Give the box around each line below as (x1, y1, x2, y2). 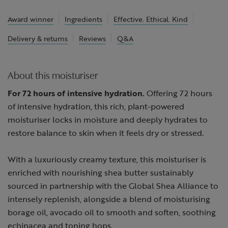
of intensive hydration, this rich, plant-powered (8, 101, 184, 112)
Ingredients (65, 14, 102, 24)
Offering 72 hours (145, 88, 212, 99)
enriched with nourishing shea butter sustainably (8, 167, 193, 178)
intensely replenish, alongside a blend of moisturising (8, 193, 210, 205)
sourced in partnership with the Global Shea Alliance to (8, 180, 218, 191)
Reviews (79, 34, 106, 43)
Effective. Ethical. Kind (113, 14, 188, 24)
